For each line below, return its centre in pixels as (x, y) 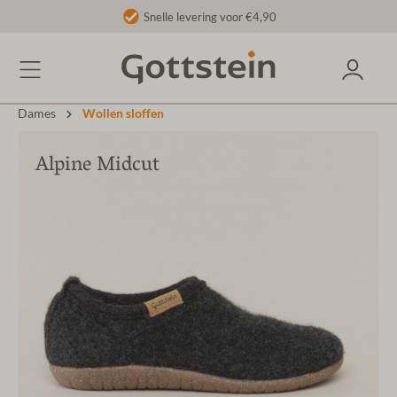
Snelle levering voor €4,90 (210, 17)
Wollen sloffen (123, 114)
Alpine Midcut (97, 167)
